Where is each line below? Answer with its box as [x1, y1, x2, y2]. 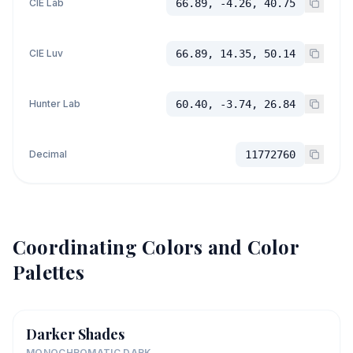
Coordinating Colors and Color [13, 234, 299, 259]
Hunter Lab [29, 98, 80, 110]
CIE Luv [29, 47, 63, 59]
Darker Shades [26, 325, 124, 344]
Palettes [13, 259, 84, 284]
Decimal [29, 148, 67, 160]
